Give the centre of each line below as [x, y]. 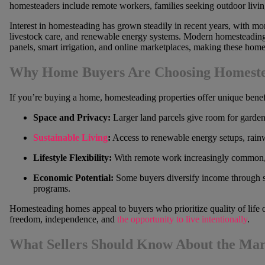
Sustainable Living [70, 137]
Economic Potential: [73, 177]
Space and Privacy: [72, 117]
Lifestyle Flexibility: [72, 157]
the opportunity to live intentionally [182, 219]
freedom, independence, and [63, 219]
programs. [51, 188]
